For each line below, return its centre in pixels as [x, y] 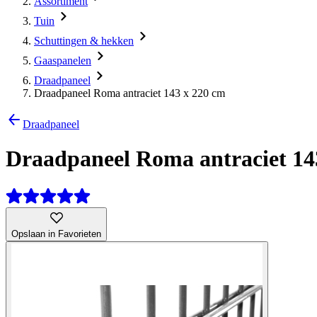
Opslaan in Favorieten [56, 234]
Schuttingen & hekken [84, 41]
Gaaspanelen [63, 60]
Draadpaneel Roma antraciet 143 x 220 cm [129, 93]
